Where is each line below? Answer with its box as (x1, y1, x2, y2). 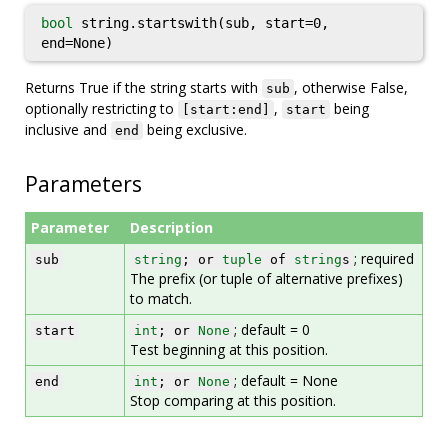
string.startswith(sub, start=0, (73, 15, 329, 31)
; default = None (234, 371, 338, 390)
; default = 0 (234, 320, 310, 339)
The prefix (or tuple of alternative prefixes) (130, 269, 403, 288)
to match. (130, 289, 192, 308)
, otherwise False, (294, 78, 408, 97)
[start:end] (182, 102, 270, 117)
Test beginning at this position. (130, 340, 328, 359)
